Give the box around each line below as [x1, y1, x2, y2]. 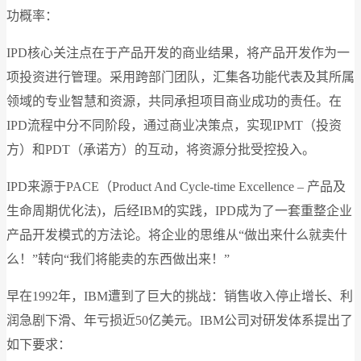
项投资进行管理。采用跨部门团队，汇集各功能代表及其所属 [6, 69, 355, 84]
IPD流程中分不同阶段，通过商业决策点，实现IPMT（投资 [6, 118, 342, 132]
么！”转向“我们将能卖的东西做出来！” [6, 251, 230, 266]
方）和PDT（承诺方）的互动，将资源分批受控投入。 [6, 142, 315, 156]
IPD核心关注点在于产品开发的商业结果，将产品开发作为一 [6, 45, 350, 60]
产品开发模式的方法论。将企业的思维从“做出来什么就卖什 [6, 227, 347, 242]
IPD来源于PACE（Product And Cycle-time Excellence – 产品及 [6, 179, 346, 193]
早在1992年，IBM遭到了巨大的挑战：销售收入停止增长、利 [6, 288, 353, 303]
